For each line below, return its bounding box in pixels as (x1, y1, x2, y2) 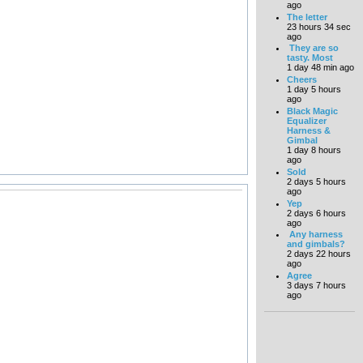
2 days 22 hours (286, 249, 351, 259)
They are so (286, 43, 339, 53)
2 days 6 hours (286, 207, 346, 218)
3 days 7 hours (286, 280, 346, 291)
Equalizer (286, 115, 327, 126)
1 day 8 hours (286, 144, 341, 155)
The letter (286, 11, 327, 22)
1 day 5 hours (286, 84, 341, 95)
